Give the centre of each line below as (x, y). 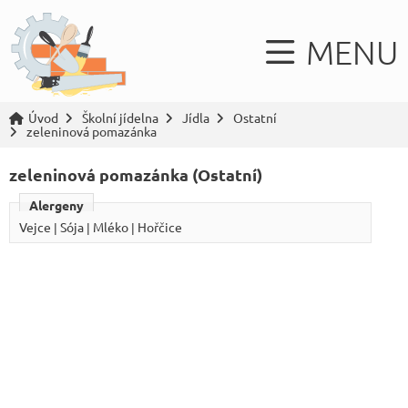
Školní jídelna (120, 117)
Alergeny (56, 205)
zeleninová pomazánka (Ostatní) (136, 174)
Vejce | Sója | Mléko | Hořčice (101, 227)
